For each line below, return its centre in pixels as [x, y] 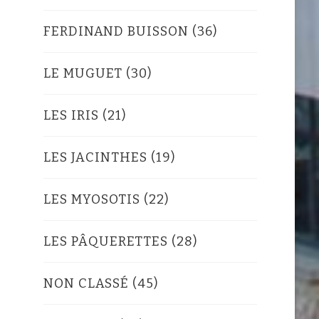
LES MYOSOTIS [91, 199]
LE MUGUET [83, 73]
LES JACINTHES [95, 157]
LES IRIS [71, 115]
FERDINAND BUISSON [116, 31]
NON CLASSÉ [86, 283]
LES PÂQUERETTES [105, 241]
